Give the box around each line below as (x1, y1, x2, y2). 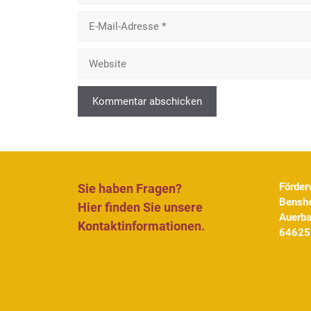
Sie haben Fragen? (78, 180, 182, 196)
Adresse (77, 42, 115, 55)
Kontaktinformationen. (78, 218, 205, 233)
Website (77, 49, 115, 62)
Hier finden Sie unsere (78, 199, 203, 215)
